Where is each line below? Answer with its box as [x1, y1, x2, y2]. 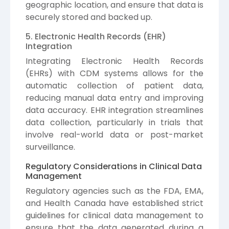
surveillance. [26, 141, 75, 153]
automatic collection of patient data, [26, 80, 203, 92]
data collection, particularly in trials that [26, 117, 203, 129]
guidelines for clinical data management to [26, 210, 203, 222]
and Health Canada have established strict [26, 197, 203, 210]
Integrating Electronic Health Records [26, 55, 203, 67]
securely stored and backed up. [26, 11, 152, 24]
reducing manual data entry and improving [26, 92, 203, 104]
